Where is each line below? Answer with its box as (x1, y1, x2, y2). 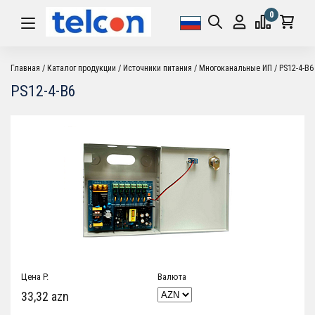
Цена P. (21, 271, 49, 282)
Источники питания (123, 63, 192, 73)
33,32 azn (21, 289, 69, 304)
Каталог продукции (47, 63, 116, 73)
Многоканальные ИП (199, 63, 272, 73)
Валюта (157, 271, 186, 282)
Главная (11, 63, 40, 73)
